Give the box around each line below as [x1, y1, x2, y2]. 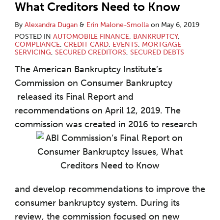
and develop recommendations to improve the [15, 184, 205, 194]
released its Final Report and [15, 91, 134, 102]
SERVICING [15, 48, 51, 56]
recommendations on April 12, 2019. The [15, 105, 181, 116]
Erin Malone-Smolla [86, 21, 149, 29]
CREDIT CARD [64, 40, 109, 49]
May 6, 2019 [161, 21, 199, 29]
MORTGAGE [142, 40, 181, 49]
